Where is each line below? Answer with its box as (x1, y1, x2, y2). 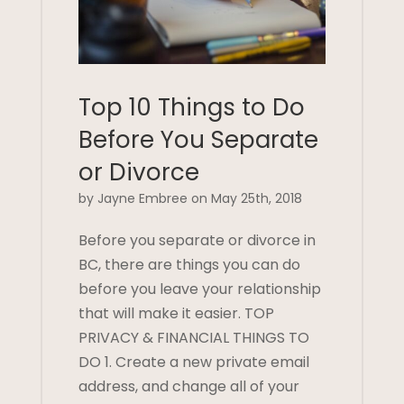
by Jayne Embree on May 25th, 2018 (78, 189, 302, 208)
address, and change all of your (78, 376, 299, 398)
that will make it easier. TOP (78, 303, 274, 325)
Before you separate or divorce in (78, 230, 316, 252)
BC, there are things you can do (78, 254, 300, 276)
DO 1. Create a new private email (78, 352, 309, 373)
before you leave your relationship (78, 279, 321, 300)
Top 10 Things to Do (78, 91, 305, 124)
